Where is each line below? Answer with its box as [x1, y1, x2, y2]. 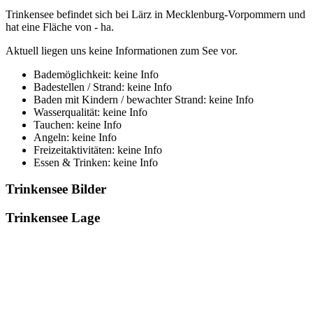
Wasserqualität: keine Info [34, 105, 147, 118]
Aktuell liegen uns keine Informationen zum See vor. [6, 44, 238, 57]
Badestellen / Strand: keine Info [34, 80, 172, 93]
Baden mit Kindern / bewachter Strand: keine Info [34, 93, 254, 105]
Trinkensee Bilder [6, 182, 106, 197]
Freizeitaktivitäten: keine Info [34, 143, 162, 156]
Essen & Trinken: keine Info [34, 156, 158, 168]
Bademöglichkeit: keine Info [34, 68, 159, 80]
